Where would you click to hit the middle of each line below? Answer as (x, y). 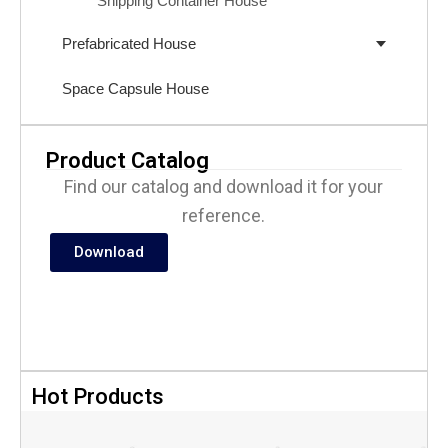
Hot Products (98, 397)
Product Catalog (128, 161)
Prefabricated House (129, 44)
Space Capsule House (136, 89)
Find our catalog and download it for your (224, 187)
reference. (224, 216)
